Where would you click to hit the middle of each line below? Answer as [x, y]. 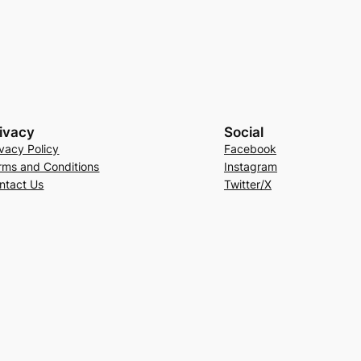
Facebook [250, 149]
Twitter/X [247, 185]
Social [243, 133]
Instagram [250, 167]
